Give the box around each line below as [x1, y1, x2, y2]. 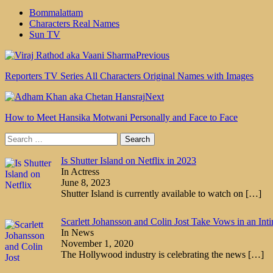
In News [61, 227, 94, 238]
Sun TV [29, 29, 60, 40]
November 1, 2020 [61, 238, 133, 249]
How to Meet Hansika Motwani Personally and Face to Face [5, 112, 238, 122]
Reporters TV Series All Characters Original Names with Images [5, 70, 253, 81]
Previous [136, 49, 169, 60]
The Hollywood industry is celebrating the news [61, 249, 248, 260]
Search [4, 132, 30, 143]
